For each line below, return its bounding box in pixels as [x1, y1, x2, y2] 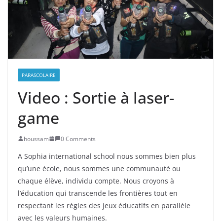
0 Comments [61, 134, 96, 143]
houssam [24, 134, 49, 143]
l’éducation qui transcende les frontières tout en [18, 188, 178, 198]
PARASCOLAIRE [22, 71, 56, 78]
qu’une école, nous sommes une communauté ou [18, 163, 181, 173]
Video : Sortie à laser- [18, 86, 174, 108]
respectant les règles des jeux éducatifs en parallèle [18, 200, 190, 210]
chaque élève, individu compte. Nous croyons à [18, 176, 174, 185]
